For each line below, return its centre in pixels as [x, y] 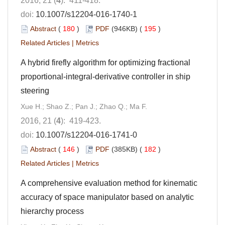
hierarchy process [52, 211]
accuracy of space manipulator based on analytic [107, 197]
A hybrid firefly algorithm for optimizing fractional [105, 62]
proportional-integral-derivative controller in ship [105, 76]
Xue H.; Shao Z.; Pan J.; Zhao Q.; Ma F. [84, 106]
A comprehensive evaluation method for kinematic [109, 183]
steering [35, 90]
